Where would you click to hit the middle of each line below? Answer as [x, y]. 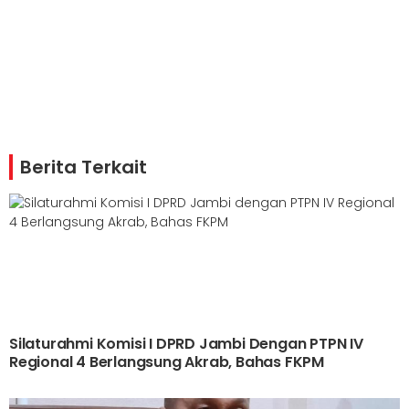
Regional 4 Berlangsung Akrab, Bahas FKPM [167, 362]
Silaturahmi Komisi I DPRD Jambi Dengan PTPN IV [186, 344]
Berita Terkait [84, 168]
